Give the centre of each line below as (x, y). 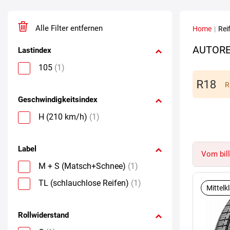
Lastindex (35, 50)
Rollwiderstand (43, 215)
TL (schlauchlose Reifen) (84, 183)
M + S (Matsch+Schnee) (82, 166)
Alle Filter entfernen (68, 28)
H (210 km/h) (63, 117)
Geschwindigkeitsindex (58, 99)
